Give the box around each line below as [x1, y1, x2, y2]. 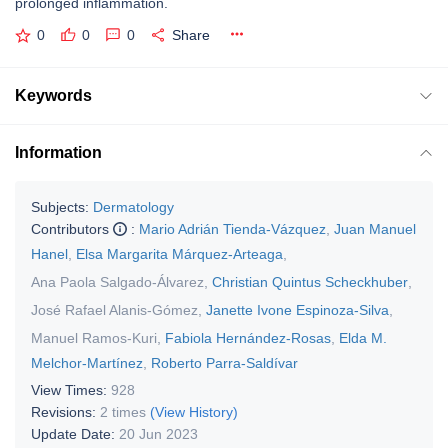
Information [15, 143, 102, 161]
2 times [100, 403, 146, 420]
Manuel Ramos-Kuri [31, 329, 157, 346]
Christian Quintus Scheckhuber [212, 273, 408, 290]
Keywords [15, 86, 92, 104]
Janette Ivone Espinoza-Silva [206, 301, 389, 318]
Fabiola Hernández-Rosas [165, 329, 331, 346]
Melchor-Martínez [31, 354, 143, 371]
